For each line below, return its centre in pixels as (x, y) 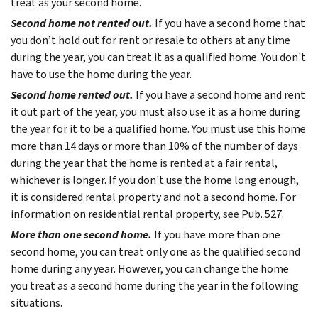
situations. (37, 302)
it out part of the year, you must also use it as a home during (155, 111)
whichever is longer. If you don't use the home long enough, (155, 180)
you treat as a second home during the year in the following (155, 285)
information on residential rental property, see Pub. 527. (147, 214)
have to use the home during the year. (101, 74)
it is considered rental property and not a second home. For (153, 197)
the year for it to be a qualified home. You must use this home (158, 128)
